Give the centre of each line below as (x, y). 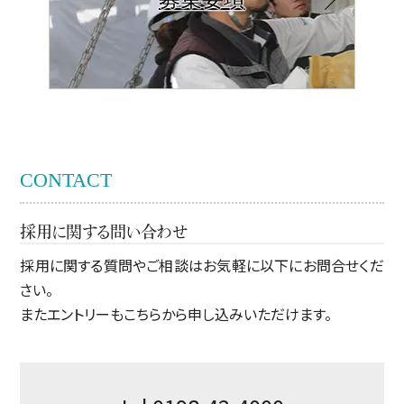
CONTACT (66, 180)
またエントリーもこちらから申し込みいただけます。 (176, 314)
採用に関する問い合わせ (105, 232)
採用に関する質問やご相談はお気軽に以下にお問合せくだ (202, 265)
